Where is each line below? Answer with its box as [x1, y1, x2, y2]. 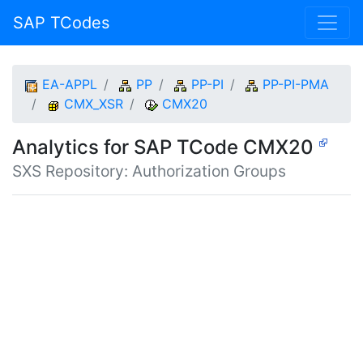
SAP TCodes [13, 13, 109, 32]
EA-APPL [42, 76, 97, 92]
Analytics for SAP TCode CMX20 [12, 135, 318, 159]
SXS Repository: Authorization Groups [12, 161, 286, 181]
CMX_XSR [64, 96, 123, 112]
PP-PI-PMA [263, 76, 329, 92]
